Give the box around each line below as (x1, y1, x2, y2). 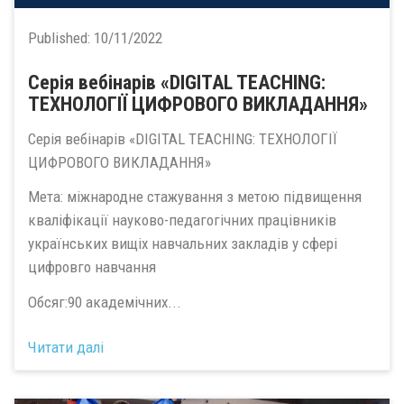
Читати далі (28, 338, 104, 356)
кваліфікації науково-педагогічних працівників (28, 211, 336, 229)
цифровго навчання (28, 258, 156, 276)
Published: (28, 29, 94, 47)
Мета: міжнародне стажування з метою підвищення (28, 188, 362, 206)
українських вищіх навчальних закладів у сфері (28, 234, 337, 252)
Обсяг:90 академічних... (28, 292, 181, 311)
